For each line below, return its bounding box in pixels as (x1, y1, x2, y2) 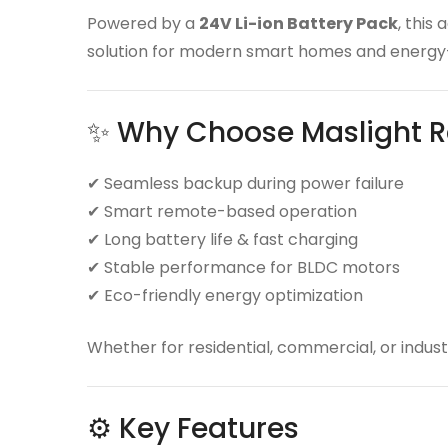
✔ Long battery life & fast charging (87, 228, 358, 251)
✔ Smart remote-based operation (87, 200, 357, 223)
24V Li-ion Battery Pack (199, 12, 398, 35)
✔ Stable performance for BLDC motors (87, 256, 400, 279)
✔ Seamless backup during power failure (87, 172, 404, 195)
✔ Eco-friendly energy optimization (87, 284, 363, 307)
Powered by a (87, 12, 199, 35)
